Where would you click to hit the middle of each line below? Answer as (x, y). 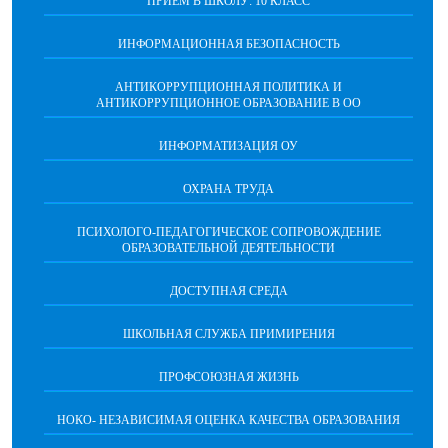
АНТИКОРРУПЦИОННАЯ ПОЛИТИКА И (228, 87)
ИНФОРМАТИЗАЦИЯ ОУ (228, 146)
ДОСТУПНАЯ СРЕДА (228, 291)
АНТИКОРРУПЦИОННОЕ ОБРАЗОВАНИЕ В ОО (228, 103)
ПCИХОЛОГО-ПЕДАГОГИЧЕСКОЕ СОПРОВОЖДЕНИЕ (228, 232)
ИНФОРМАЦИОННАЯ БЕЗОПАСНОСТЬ (228, 44)
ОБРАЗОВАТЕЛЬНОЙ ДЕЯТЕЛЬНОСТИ (228, 248)
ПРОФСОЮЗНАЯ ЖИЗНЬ (228, 377)
